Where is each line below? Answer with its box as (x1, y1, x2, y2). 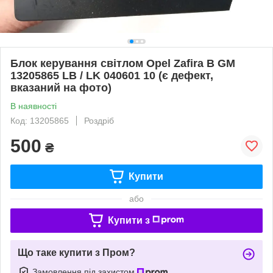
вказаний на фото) (10, 81, 112, 94)
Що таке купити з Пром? (18, 247, 135, 258)
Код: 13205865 (10, 115, 69, 126)
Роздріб (84, 115, 114, 126)
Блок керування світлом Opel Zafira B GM (10, 57, 235, 69)
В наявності (10, 101, 57, 111)
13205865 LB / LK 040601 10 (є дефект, (10, 69, 213, 82)
